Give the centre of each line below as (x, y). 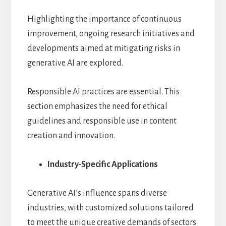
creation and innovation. (71, 135)
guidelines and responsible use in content (102, 121)
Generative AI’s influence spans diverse (97, 193)
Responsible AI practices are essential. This (103, 92)
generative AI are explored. (75, 63)
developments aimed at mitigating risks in (103, 48)
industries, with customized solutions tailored (110, 208)
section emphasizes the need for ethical (97, 106)
